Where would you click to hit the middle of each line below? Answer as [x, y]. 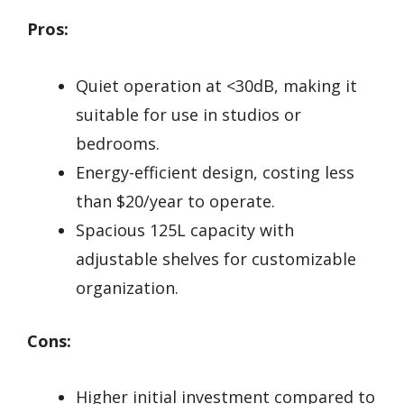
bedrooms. [118, 143]
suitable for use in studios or [188, 114]
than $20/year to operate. [175, 201]
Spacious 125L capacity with [185, 230]
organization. [127, 287]
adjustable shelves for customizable [216, 258]
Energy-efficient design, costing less [215, 172]
